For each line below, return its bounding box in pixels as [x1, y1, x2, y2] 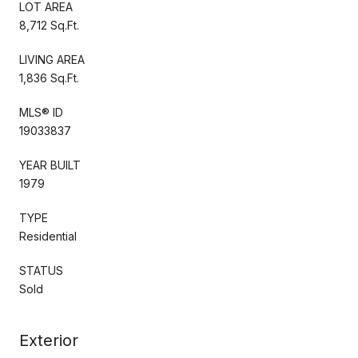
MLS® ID [19, 105, 63, 119]
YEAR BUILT [19, 157, 81, 172]
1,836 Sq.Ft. [19, 70, 79, 85]
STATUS [19, 263, 63, 277]
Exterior [19, 330, 78, 350]
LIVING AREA [19, 52, 85, 66]
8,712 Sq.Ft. [19, 18, 79, 32]
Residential [19, 229, 77, 243]
